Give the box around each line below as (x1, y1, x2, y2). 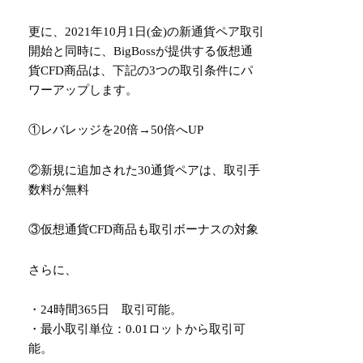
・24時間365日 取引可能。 (28, 303, 183, 317)
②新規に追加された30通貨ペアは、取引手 (28, 163, 261, 177)
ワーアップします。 (28, 83, 139, 96)
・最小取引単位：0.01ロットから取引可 (28, 322, 246, 336)
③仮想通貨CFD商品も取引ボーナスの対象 (28, 223, 259, 237)
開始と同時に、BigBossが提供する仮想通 (28, 44, 254, 58)
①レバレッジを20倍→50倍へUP (28, 123, 204, 137)
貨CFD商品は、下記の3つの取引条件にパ (28, 63, 254, 77)
